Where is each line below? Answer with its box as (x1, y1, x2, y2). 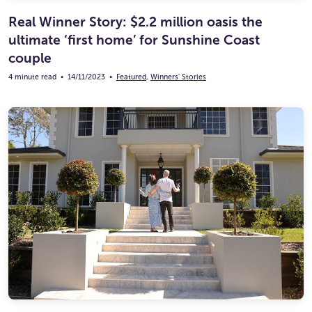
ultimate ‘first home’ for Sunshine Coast (8, 31, 260, 48)
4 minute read (8, 72, 56, 81)
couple (8, 49, 52, 66)
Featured (116, 72, 146, 81)
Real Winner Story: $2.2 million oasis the (8, 13, 263, 30)
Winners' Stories (150, 72, 206, 81)
